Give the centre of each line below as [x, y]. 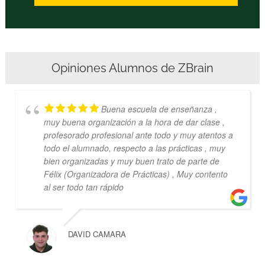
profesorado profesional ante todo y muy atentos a [138, 135]
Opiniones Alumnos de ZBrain [132, 68]
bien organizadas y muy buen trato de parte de [131, 161]
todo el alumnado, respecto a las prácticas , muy [134, 148]
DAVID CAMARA [97, 234]
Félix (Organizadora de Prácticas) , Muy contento [135, 174]
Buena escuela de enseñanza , [159, 109]
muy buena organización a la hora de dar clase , [134, 122]
